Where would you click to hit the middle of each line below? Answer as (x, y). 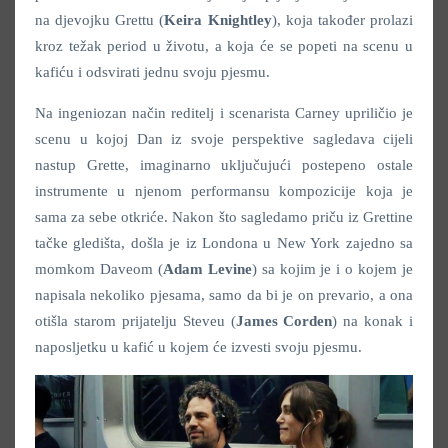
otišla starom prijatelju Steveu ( (135, 321)
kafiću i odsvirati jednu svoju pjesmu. (152, 72)
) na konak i (372, 321)
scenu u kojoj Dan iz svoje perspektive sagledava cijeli (224, 139)
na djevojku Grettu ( (100, 20)
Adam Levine (207, 269)
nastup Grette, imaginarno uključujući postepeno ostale (224, 165)
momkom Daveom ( (99, 269)
